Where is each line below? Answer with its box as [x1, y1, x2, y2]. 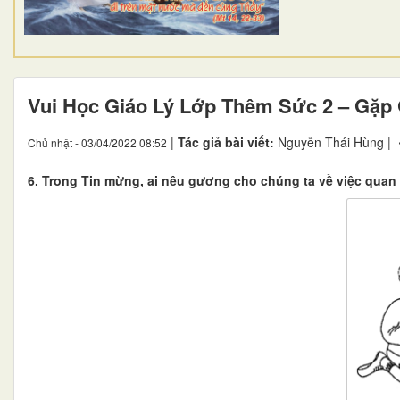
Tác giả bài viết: [178, 132, 278, 151]
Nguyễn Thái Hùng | [278, 132, 395, 151]
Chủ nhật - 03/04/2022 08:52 [28, 134, 167, 150]
